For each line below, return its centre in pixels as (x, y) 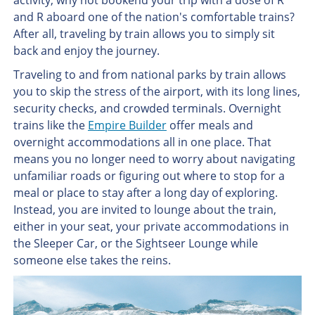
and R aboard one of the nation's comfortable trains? (154, 17)
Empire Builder (127, 125)
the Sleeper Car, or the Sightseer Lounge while (135, 243)
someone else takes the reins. (92, 260)
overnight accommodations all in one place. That (142, 142)
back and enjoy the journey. (86, 51)
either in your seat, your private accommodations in (151, 226)
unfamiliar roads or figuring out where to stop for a (149, 176)
